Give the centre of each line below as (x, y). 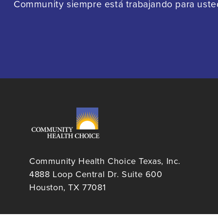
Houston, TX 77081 (68, 188)
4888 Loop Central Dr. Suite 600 (97, 174)
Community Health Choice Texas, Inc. (105, 161)
